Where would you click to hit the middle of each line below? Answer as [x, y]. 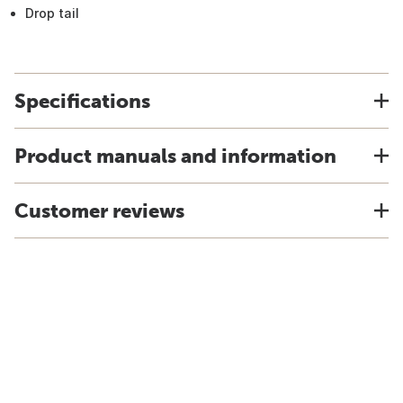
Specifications [82, 101]
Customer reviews [99, 210]
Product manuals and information [175, 156]
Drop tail [52, 13]
